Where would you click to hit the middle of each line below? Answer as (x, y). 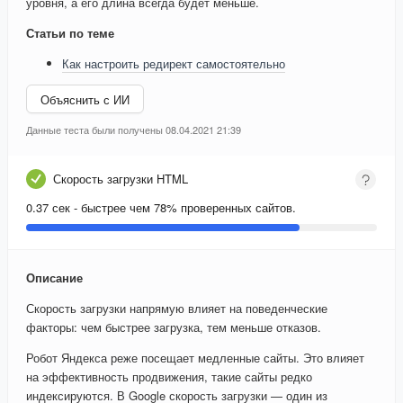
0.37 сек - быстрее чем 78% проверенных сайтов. (161, 208)
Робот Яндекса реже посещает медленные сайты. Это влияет (195, 358)
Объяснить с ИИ (85, 99)
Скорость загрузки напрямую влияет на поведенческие (177, 309)
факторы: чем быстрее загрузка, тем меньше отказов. (174, 327)
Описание (54, 278)
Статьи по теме (70, 33)
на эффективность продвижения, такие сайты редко (169, 377)
